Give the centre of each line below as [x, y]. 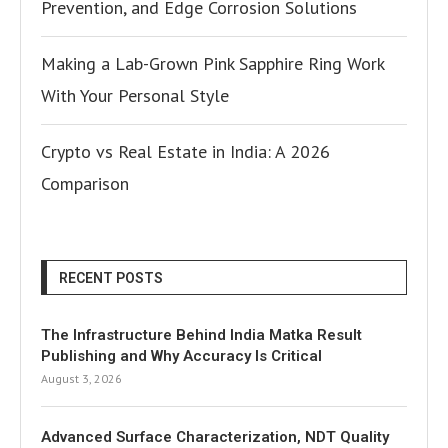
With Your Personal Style [135, 95]
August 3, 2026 [81, 378]
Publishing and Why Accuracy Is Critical [181, 356]
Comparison [85, 183]
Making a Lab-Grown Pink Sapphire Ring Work [212, 63]
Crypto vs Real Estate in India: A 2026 [185, 151]
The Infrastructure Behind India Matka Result [201, 335]
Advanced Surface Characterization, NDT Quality [215, 437]
